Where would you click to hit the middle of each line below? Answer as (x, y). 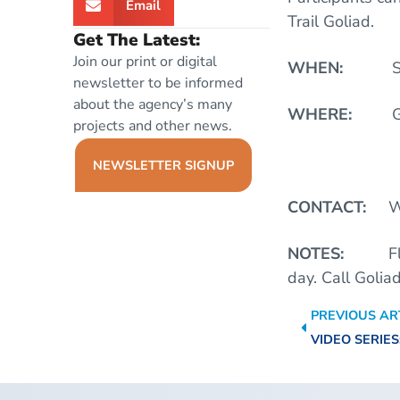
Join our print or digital (145, 62)
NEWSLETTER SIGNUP (163, 166)
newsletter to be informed (158, 83)
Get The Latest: (137, 41)
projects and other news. (153, 126)
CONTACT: (338, 208)
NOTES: (338, 254)
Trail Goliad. (331, 22)
